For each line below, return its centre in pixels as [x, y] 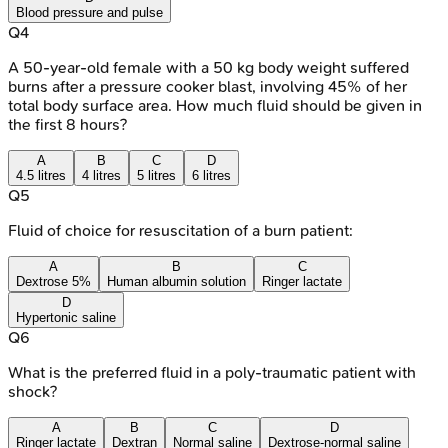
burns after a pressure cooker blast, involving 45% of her [207, 86]
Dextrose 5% [53, 281]
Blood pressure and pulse [89, 12]
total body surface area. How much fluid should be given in [215, 105]
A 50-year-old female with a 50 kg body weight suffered [208, 67]
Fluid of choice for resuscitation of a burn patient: [180, 230]
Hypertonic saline [66, 317]
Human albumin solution [176, 281]
